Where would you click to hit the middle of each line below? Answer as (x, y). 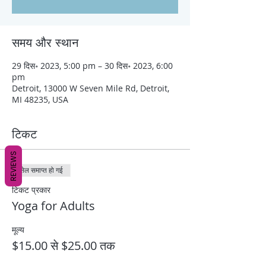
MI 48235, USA (40, 100)
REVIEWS (13, 166)
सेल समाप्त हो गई (41, 171)
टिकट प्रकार (31, 190)
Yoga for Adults (53, 206)
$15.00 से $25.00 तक (64, 246)
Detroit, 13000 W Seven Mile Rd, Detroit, (91, 88)
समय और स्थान (45, 43)
